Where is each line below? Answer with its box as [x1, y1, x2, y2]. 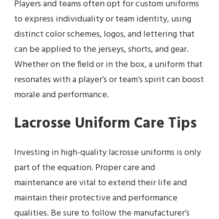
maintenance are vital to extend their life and [14, 175, 187, 190]
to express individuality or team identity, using [14, 12, 191, 26]
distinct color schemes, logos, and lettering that [14, 27, 195, 42]
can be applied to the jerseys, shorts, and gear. [14, 42, 189, 57]
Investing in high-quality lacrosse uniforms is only [14, 145, 201, 160]
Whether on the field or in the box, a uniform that [14, 57, 202, 72]
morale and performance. [14, 88, 109, 102]
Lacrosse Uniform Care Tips [14, 111, 197, 135]
